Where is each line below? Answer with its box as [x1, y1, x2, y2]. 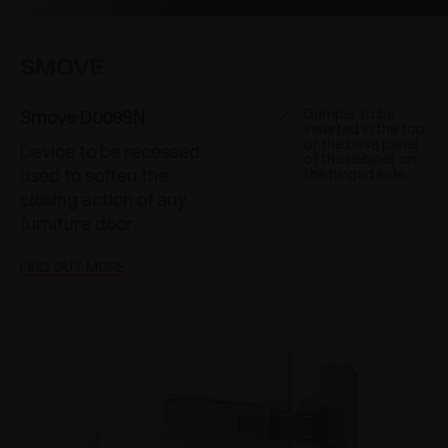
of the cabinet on [304, 149, 416, 169]
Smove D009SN [20, 106, 145, 130]
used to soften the [20, 164, 168, 188]
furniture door [20, 212, 133, 236]
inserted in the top [304, 119, 425, 139]
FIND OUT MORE [20, 258, 125, 277]
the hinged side [304, 164, 405, 184]
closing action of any [20, 188, 186, 212]
